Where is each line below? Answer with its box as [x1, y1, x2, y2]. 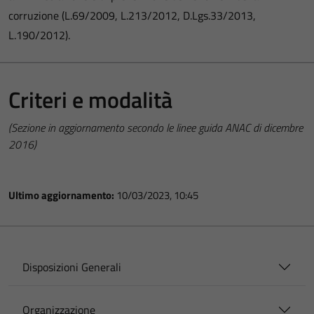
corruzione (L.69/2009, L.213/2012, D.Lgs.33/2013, [8, 7, 256, 24]
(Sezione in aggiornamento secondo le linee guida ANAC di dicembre [8, 119, 303, 136]
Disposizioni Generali [22, 259, 121, 275]
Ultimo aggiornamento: [8, 187, 116, 203]
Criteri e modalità [8, 83, 172, 116]
